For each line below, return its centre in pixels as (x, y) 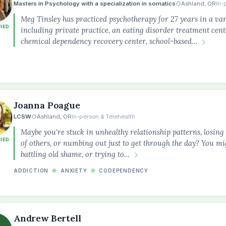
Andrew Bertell (47, 218)
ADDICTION (31, 171)
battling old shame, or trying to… (75, 154)
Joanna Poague (47, 105)
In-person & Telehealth (103, 117)
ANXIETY (74, 171)
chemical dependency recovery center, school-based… (109, 41)
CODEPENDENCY (124, 171)
